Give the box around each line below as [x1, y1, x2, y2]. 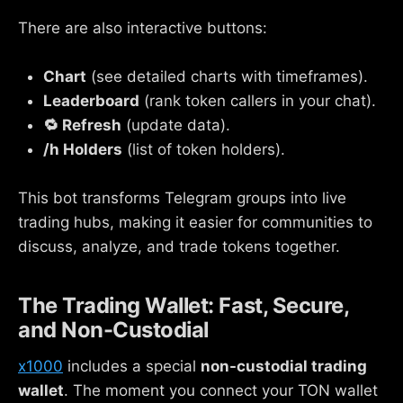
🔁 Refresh [43, 115, 121, 134]
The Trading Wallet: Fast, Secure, [18, 292, 349, 319]
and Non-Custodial [18, 317, 209, 344]
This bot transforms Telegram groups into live [18, 189, 346, 208]
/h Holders [43, 139, 122, 158]
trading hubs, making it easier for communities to [18, 213, 372, 232]
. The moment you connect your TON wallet [64, 381, 378, 399]
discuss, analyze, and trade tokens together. [18, 237, 340, 256]
